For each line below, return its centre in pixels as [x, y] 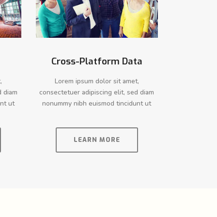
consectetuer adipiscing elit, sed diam [97, 92]
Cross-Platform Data [97, 61]
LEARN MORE [97, 139]
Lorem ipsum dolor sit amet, [97, 81]
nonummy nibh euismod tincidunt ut [97, 103]
